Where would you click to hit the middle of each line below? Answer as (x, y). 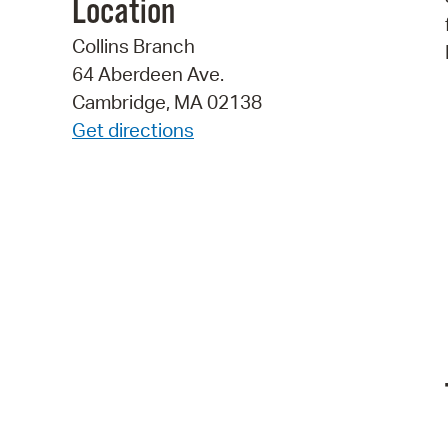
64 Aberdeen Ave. (148, 74)
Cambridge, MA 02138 (167, 102)
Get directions (133, 130)
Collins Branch (133, 46)
